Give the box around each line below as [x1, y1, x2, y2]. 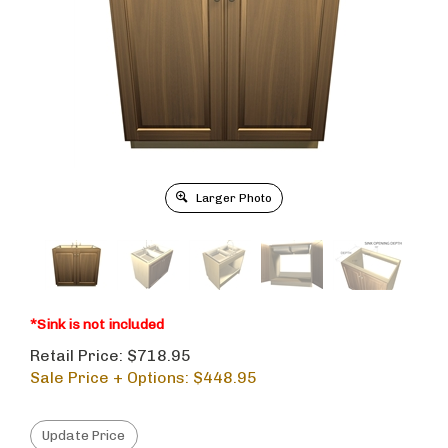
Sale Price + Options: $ [30, 368, 203, 387]
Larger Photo [193, 191, 272, 205]
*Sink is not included [30, 316, 164, 333]
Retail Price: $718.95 [30, 346, 191, 365]
